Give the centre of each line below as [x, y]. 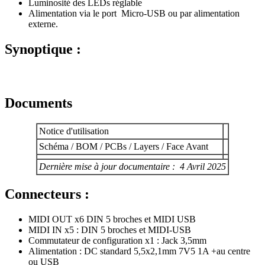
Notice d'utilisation [74, 131]
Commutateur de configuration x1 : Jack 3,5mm [117, 241]
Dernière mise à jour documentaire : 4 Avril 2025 [132, 166]
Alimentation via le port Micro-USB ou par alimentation [134, 13]
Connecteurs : [47, 194]
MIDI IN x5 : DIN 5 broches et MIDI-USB [110, 230]
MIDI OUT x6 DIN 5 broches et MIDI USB [112, 219]
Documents [38, 103]
